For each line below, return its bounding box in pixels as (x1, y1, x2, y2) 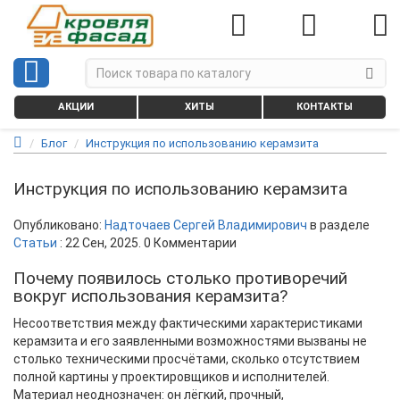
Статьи (13, 236, 57, 250)
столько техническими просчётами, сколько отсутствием (13, 352, 360, 366)
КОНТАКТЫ (296, 101, 353, 112)
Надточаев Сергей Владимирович (104, 218, 307, 232)
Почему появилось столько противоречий (13, 268, 347, 288)
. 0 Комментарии (138, 236, 237, 250)
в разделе (307, 218, 370, 232)
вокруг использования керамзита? (13, 286, 287, 306)
